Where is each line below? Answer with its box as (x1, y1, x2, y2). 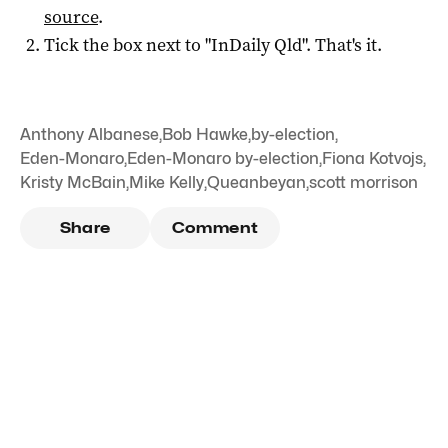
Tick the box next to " (44, 32, 211, 57)
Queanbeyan (207, 172, 306, 192)
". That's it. (302, 32, 382, 57)
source (44, 4, 98, 29)
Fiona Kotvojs (322, 148, 423, 168)
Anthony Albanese (20, 124, 159, 144)
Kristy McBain (20, 172, 126, 192)
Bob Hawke (162, 124, 248, 144)
